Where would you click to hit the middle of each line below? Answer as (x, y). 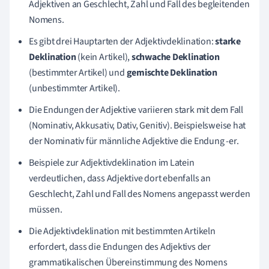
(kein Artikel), (104, 57)
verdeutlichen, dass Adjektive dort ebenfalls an (120, 178)
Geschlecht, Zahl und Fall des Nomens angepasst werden (140, 194)
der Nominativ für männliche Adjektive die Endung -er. (134, 141)
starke (228, 41)
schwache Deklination (175, 57)
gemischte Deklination (172, 72)
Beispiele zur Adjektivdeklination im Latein (112, 162)
